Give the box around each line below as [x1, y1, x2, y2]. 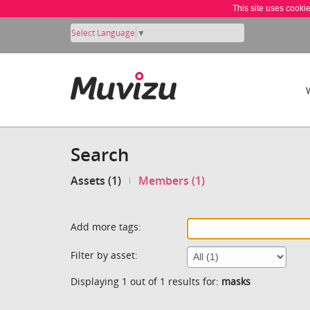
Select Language [71, 26, 135, 39]
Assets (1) [71, 173, 121, 189]
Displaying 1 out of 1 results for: [71, 274, 221, 288]
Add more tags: [71, 219, 141, 233]
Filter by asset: [71, 248, 138, 262]
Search [71, 142, 129, 167]
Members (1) [138, 173, 206, 189]
